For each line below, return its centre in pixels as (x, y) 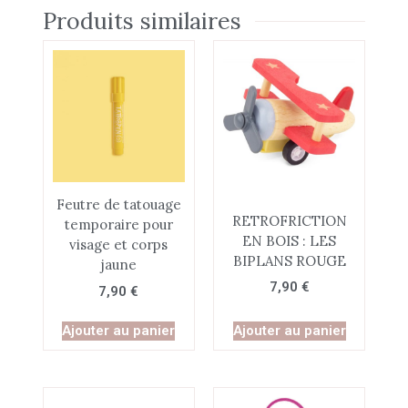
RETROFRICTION (289, 220)
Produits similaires (142, 21)
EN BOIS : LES (290, 240)
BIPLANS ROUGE (289, 260)
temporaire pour (118, 225)
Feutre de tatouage (118, 205)
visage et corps (119, 245)
